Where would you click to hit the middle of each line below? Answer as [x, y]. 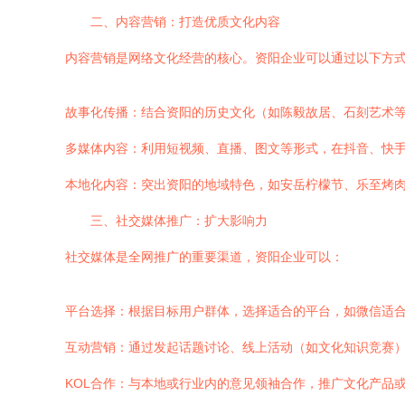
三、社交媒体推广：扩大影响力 [179, 221]
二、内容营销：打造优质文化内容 [185, 22]
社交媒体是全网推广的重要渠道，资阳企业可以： [204, 257]
